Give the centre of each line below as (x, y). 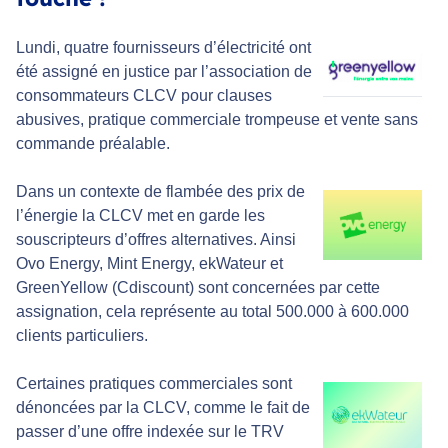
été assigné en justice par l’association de (164, 71)
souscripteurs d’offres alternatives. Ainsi (156, 239)
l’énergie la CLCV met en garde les (140, 215)
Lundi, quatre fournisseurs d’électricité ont (163, 47)
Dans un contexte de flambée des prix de (160, 191)
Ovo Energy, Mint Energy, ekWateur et (149, 263)
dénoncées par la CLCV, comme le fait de (163, 407)
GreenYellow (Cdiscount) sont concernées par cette (198, 287)
